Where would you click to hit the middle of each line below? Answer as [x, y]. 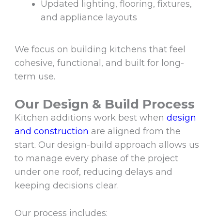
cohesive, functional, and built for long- [99, 63]
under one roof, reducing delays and [93, 172]
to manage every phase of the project [96, 158]
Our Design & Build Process [105, 104]
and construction [52, 131]
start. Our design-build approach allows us [107, 145]
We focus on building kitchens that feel [100, 50]
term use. [35, 77]
